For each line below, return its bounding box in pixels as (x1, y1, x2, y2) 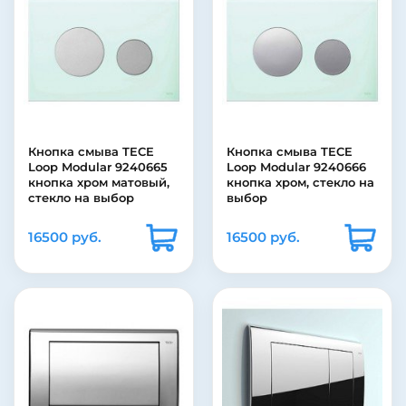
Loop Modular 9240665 (28, 159, 168, 175)
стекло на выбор (28, 190, 134, 206)
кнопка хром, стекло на (227, 175, 374, 190)
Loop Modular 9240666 (227, 159, 366, 175)
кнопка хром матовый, (28, 175, 169, 190)
